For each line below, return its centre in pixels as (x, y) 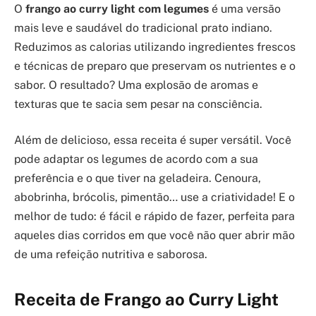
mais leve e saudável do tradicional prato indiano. (143, 28)
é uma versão (245, 8)
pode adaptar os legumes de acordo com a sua (136, 159)
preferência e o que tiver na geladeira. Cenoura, (138, 178)
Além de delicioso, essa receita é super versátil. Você (153, 140)
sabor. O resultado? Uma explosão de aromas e (136, 85)
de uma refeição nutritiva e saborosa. (111, 255)
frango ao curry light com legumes (117, 8)
